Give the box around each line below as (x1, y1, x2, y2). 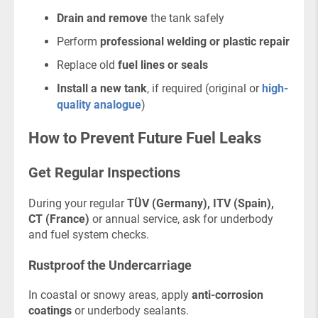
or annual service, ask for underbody (89, 212, 273, 226)
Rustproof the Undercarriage (28, 258, 192, 273)
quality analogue (57, 98, 141, 111)
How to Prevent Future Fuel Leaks (28, 129, 261, 147)
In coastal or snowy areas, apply (28, 288, 192, 302)
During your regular (28, 197, 127, 210)
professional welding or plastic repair (100, 35, 290, 48)
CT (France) (28, 212, 89, 226)
